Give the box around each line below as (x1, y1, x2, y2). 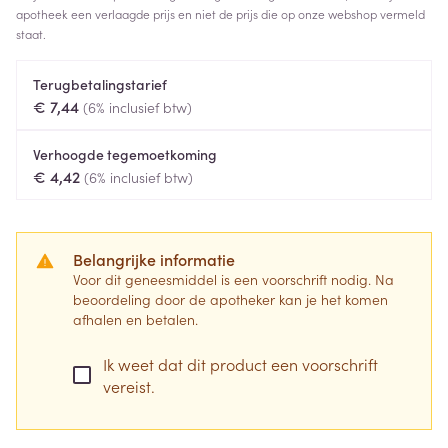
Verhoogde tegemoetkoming (33, 144, 217, 164)
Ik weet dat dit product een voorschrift (103, 353, 378, 375)
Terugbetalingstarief (33, 74, 167, 94)
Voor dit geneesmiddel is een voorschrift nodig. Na (73, 269, 394, 289)
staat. (16, 25, 46, 42)
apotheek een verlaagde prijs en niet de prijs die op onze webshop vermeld (16, 5, 425, 22)
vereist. (103, 375, 155, 397)
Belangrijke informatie (73, 248, 235, 270)
